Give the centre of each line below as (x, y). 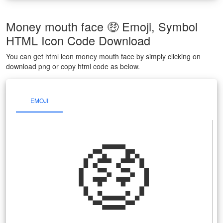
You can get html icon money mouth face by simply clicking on (103, 56)
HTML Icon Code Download (78, 40)
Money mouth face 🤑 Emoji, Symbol (102, 26)
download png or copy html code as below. (73, 66)
